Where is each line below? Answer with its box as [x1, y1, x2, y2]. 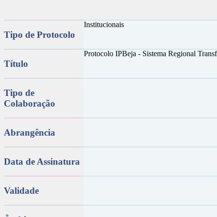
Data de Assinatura [4, 156, 80, 167]
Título [4, 58, 28, 69]
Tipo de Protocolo [4, 29, 75, 40]
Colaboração [4, 98, 55, 108]
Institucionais [84, 20, 126, 29]
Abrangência [4, 127, 55, 138]
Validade [4, 185, 39, 196]
